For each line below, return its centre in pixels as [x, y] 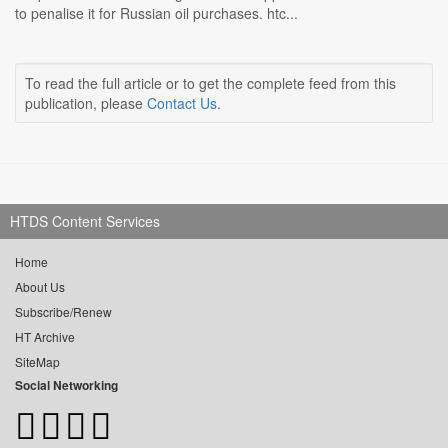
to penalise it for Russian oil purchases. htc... [156, 13]
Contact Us [182, 103]
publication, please [86, 103]
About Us [40, 287]
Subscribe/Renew [63, 312]
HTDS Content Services [85, 221]
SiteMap [37, 362]
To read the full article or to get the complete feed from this [210, 83]
